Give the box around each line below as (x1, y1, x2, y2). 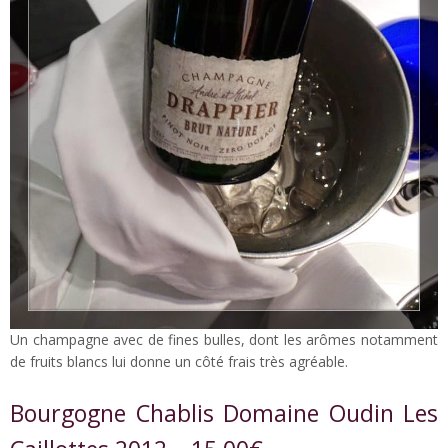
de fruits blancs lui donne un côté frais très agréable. (10, 352, 348, 372)
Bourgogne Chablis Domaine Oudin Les (10, 397, 438, 430)
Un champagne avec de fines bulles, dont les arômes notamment (10, 330, 438, 350)
